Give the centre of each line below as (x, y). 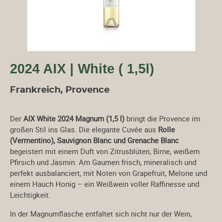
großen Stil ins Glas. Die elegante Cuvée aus (84, 129)
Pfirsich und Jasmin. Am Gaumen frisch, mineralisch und (103, 162)
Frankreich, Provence (60, 90)
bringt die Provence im (162, 118)
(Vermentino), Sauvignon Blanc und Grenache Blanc (94, 140)
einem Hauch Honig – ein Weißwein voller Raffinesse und (105, 184)
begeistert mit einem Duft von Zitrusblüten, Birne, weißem (105, 151)
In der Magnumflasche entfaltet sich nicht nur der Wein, (101, 214)
